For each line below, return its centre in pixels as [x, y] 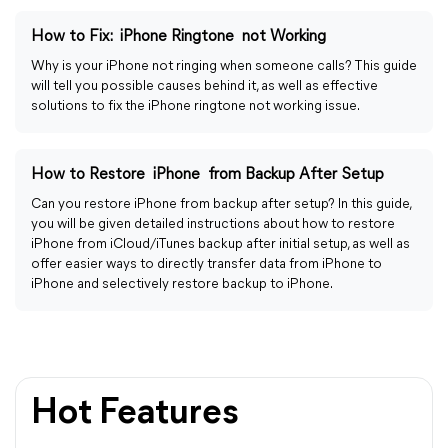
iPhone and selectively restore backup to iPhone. [182, 284]
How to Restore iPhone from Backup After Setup [207, 175]
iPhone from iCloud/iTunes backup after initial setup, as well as [220, 244]
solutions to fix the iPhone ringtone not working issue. [195, 106]
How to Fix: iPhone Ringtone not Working [178, 37]
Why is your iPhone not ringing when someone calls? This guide [224, 66]
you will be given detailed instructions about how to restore [213, 224]
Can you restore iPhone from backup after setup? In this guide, [221, 204]
